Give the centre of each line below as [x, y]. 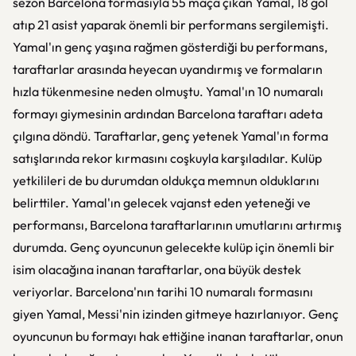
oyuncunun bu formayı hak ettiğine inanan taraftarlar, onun [178, 336]
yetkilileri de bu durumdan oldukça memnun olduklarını [166, 180]
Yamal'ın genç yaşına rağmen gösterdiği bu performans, [170, 47]
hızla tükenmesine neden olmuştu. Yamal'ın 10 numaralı [168, 91]
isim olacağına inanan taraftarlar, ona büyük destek [157, 269]
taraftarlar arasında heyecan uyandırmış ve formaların [168, 69]
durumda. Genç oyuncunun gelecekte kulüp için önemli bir [174, 247]
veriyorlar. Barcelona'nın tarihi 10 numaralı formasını [163, 292]
